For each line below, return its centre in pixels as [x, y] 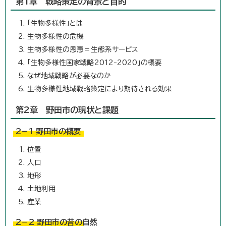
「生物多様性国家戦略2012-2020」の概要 [95, 62]
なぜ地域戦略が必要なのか [69, 75]
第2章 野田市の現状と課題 [67, 110]
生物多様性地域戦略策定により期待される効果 [100, 89]
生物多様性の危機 [55, 36]
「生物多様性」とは [55, 23]
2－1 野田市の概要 [48, 131]
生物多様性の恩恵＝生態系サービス [83, 49]
